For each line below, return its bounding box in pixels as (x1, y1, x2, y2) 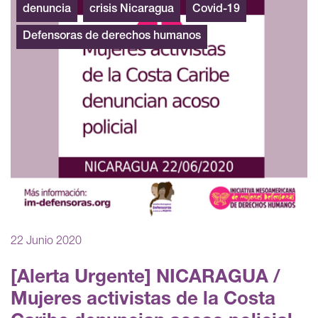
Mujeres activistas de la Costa (11, 290, 275, 309)
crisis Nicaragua (89, 4, 174, 16)
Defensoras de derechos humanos (23, 31, 201, 43)
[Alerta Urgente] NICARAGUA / (11, 268, 280, 287)
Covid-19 (192, 4, 240, 16)
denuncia (23, 4, 71, 16)
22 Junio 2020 (11, 236, 82, 248)
